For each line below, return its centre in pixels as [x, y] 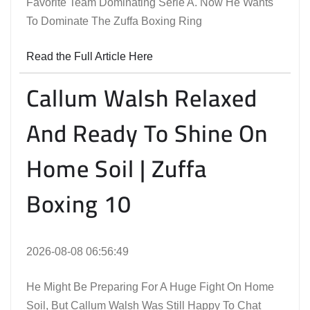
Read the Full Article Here [90, 57]
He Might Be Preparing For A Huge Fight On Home [150, 287]
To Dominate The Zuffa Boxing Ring [114, 21]
